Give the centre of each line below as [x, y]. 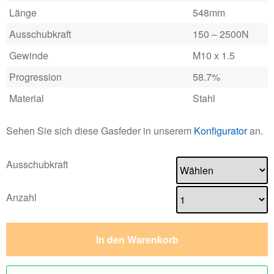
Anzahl [21, 198]
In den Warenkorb [137, 239]
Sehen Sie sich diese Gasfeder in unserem [100, 130]
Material [27, 98]
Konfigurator [220, 130]
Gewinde [29, 55]
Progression [35, 77]
